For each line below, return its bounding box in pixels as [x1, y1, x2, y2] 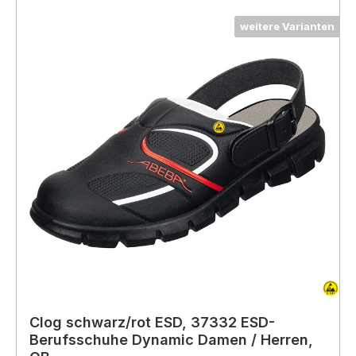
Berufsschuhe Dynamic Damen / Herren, [29, 331, 313, 348]
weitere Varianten [240, 20, 335, 33]
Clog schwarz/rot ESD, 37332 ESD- [29, 313, 275, 331]
